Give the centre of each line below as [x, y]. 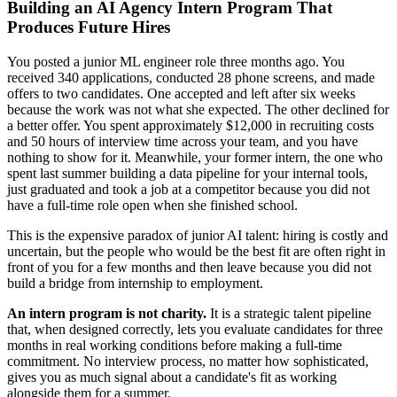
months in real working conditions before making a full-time [175, 345]
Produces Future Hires [89, 27]
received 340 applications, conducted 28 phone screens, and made [191, 77]
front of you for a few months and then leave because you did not [189, 267]
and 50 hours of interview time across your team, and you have [183, 141]
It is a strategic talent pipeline [289, 313]
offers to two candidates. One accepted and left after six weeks [181, 93]
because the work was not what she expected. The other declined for [198, 109]
